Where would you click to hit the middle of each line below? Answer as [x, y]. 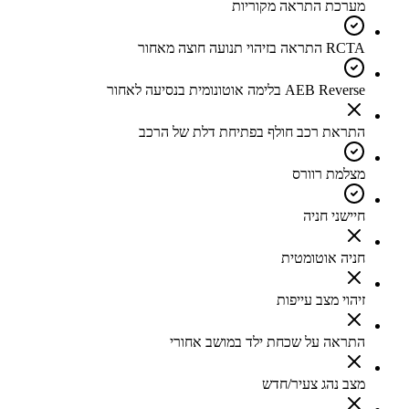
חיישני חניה [334, 216]
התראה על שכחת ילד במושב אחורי [267, 342]
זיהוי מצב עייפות [321, 300]
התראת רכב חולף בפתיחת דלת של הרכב [252, 132]
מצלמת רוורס [329, 174]
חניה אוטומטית [323, 258]
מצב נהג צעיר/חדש [314, 384]
